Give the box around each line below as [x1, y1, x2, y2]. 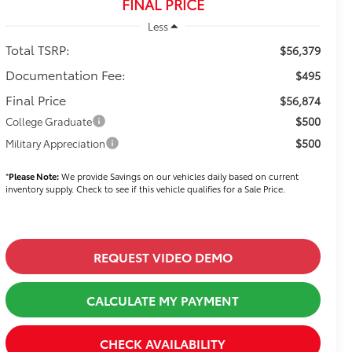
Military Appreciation [5, 135, 105, 150]
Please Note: [8, 169, 59, 182]
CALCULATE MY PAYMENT [86, 290, 240, 309]
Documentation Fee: [5, 64, 126, 83]
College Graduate [5, 113, 92, 128]
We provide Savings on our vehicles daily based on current [58, 169, 299, 182]
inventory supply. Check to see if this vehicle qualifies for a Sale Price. [5, 181, 285, 195]
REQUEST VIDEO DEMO [93, 247, 233, 266]
